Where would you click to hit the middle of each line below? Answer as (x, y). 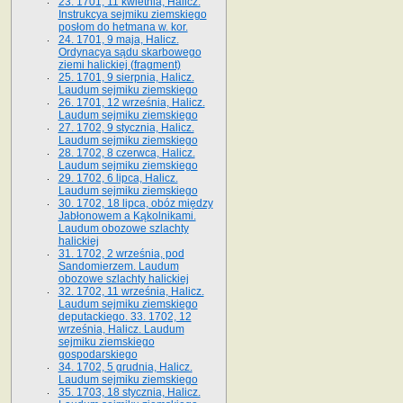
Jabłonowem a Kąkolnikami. (127, 215)
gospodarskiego (98, 354)
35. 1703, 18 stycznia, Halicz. (129, 392)
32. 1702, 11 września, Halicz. (131, 291)
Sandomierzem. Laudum (118, 266)
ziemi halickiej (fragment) (119, 64)
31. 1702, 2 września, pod (121, 253)
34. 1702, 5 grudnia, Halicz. (125, 367)
